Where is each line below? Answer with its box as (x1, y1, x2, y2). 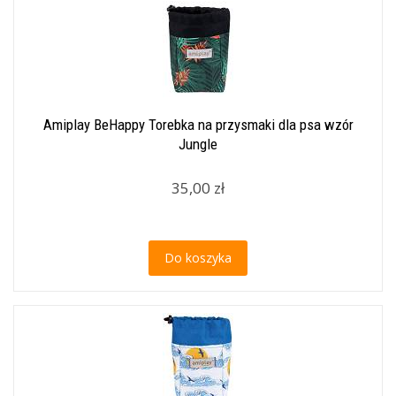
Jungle (179, 135, 217, 153)
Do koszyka (164, 249, 232, 266)
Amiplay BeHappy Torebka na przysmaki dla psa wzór (42, 116, 354, 133)
